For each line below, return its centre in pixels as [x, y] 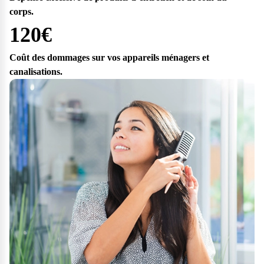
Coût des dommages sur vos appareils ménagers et [109, 57]
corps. [22, 11]
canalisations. [36, 71]
